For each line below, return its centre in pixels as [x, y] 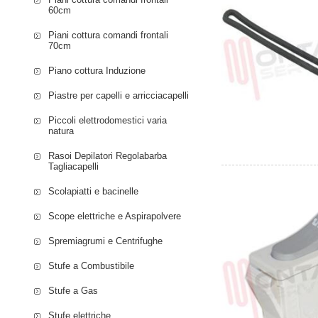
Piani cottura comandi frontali [109, 35]
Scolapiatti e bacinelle [94, 191]
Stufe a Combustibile [92, 265]
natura [61, 131]
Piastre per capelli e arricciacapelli [119, 95]
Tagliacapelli [74, 166]
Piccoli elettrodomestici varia [108, 120]
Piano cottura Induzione [97, 70]
